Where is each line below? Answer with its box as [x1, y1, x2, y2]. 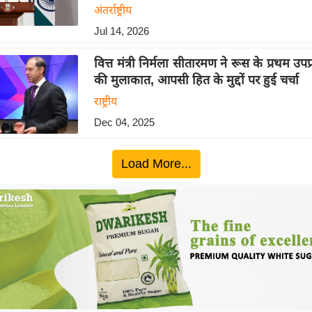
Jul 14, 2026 [93, 24, 149, 37]
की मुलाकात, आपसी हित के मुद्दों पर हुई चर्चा [93, 72, 299, 87]
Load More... [120, 157, 192, 171]
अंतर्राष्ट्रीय [93, 3, 132, 16]
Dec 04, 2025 [93, 116, 155, 128]
